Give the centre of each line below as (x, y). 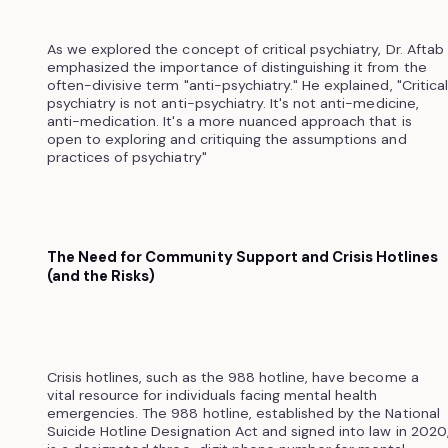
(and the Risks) (101, 275)
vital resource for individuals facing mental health (212, 394)
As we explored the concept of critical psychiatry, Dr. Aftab (245, 48)
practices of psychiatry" (126, 156)
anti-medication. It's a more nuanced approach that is (229, 120)
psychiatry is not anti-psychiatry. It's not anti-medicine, (232, 102)
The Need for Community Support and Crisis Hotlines (242, 256)
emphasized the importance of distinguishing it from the (236, 66)
